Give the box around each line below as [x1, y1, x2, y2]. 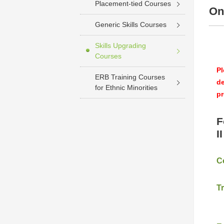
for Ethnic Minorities [95, 83, 157, 91]
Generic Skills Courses [95, 20, 166, 28]
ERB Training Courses [95, 73, 165, 81]
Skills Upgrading [95, 41, 146, 49]
